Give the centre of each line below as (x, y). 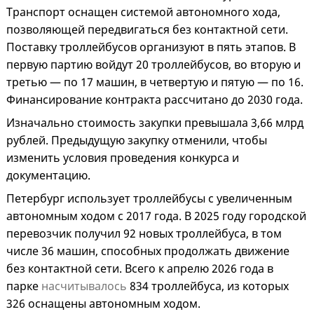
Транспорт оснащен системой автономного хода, (143, 12)
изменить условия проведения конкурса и (123, 158)
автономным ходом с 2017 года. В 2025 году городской (156, 216)
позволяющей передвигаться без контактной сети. (147, 30)
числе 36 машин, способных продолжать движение (148, 251)
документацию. (48, 176)
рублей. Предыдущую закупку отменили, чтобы (137, 141)
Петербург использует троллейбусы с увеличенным (149, 199)
